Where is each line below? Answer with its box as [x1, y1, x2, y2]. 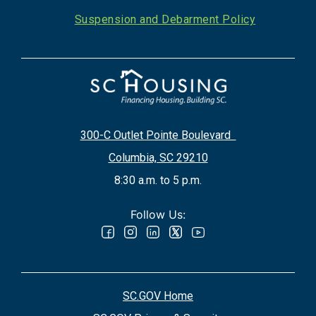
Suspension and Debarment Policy [74, 13, 256, 26]
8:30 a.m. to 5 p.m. [114, 173, 202, 187]
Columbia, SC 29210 [108, 150, 208, 164]
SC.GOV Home [123, 288, 193, 303]
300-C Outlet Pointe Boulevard [80, 128, 236, 142]
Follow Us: [130, 207, 186, 221]
